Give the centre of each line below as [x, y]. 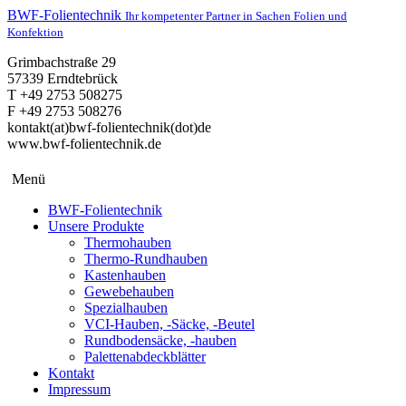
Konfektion [35, 32]
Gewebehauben [129, 291]
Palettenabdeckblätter [145, 357]
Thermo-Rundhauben [146, 259]
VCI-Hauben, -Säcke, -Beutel [169, 324]
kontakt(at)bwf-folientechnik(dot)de [109, 127]
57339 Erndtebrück [63, 78]
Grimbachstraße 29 [62, 62]
